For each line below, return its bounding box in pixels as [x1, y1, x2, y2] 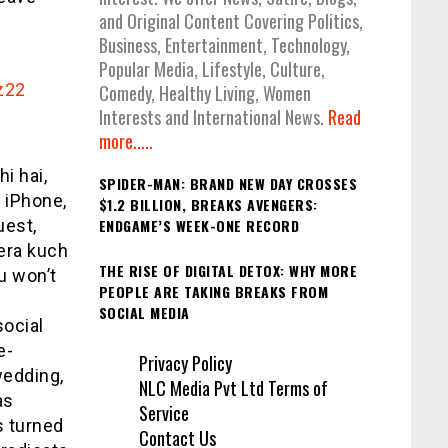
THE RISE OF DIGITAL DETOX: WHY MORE [98, 259, 357, 281]
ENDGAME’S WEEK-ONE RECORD [98, 215, 299, 237]
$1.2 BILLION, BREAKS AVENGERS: [98, 194, 318, 216]
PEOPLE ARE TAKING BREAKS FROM [98, 280, 328, 302]
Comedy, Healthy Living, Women [98, 80, 311, 107]
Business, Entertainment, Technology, [98, 32, 350, 59]
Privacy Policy [138, 350, 232, 377]
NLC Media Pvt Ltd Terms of [138, 375, 328, 402]
